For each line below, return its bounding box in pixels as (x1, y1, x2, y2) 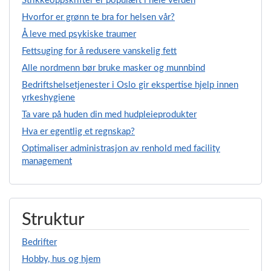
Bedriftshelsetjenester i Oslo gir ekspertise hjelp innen (22, 80, 238, 90)
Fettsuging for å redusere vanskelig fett (22, 46, 177, 56)
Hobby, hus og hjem (22, 255, 100, 264)
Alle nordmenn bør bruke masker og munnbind (22, 63, 205, 73)
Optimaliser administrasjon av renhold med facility (22, 143, 220, 153)
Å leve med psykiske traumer (22, 29, 136, 39)
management (22, 156, 72, 166)
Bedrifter (22, 238, 57, 247)
